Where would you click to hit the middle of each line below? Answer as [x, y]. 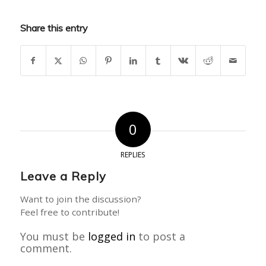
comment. [46, 248]
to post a [160, 236]
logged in [111, 236]
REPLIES [133, 154]
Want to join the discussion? [80, 199]
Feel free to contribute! [69, 212]
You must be [54, 236]
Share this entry [54, 28]
